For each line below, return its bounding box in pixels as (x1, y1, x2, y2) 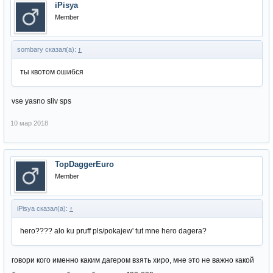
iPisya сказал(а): (17, 205, 69, 212)
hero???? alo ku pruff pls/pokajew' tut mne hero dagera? (20, 227, 207, 235)
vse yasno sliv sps (12, 97, 71, 105)
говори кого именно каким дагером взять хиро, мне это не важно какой (12, 256, 254, 264)
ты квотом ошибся (20, 68, 83, 76)
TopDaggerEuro (55, 160, 114, 169)
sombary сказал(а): (17, 46, 78, 53)
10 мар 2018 (10, 119, 48, 127)
